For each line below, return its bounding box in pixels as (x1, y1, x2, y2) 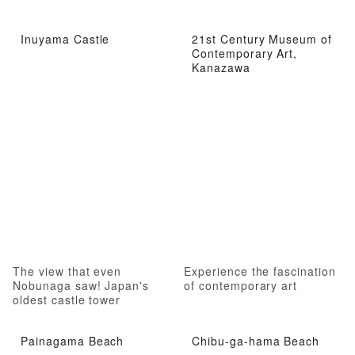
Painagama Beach (21, 333, 124, 349)
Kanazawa (192, 59, 250, 75)
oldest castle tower (13, 291, 121, 307)
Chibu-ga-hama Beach (192, 333, 320, 349)
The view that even (13, 262, 122, 279)
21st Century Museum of (192, 30, 333, 47)
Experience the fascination (184, 262, 336, 279)
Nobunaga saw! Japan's (13, 277, 150, 293)
